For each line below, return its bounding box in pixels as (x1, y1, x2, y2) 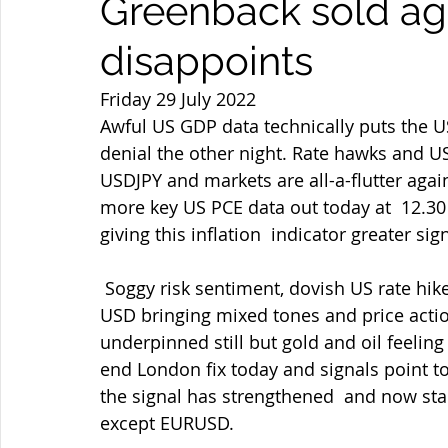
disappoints (100, 37, 313, 84)
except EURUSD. (100, 411, 234, 435)
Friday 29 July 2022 (100, 87, 256, 111)
